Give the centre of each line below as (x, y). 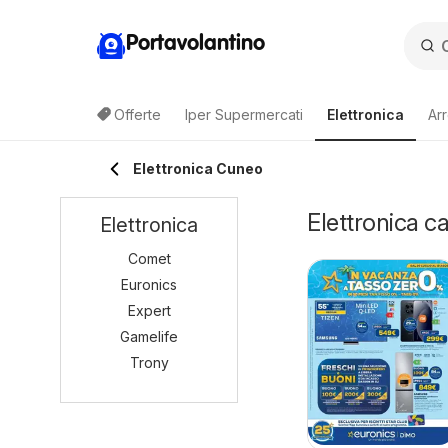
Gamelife (149, 336)
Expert (149, 310)
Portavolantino (195, 43)
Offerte (137, 114)
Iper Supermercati (244, 114)
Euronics (149, 284)
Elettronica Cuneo (198, 168)
